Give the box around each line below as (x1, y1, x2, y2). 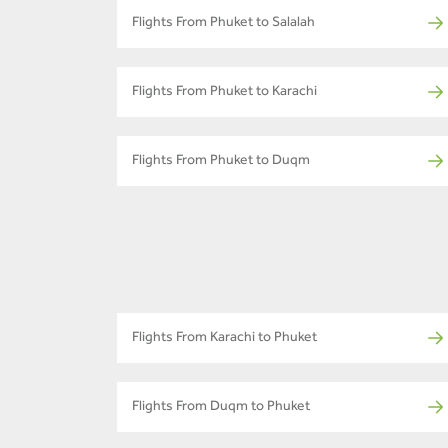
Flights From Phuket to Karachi (132, 86, 317, 101)
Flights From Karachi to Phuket (132, 332, 317, 347)
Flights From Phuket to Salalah (132, 17, 315, 32)
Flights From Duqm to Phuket (132, 401, 310, 416)
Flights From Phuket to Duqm (132, 155, 310, 170)
